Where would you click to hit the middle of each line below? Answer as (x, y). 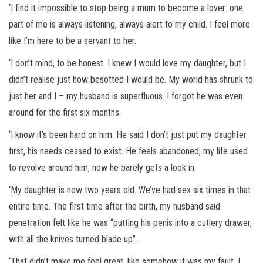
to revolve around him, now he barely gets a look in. (102, 168)
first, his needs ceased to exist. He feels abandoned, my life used (128, 151)
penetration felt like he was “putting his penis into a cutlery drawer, (130, 223)
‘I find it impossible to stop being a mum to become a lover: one (126, 8)
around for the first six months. (65, 113)
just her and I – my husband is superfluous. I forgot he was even (126, 96)
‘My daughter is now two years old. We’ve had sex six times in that (130, 190)
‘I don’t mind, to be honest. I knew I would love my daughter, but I (127, 63)
